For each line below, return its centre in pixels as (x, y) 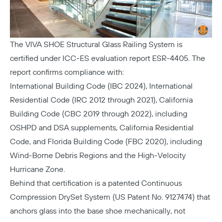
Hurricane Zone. (37, 170)
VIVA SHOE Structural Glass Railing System (99, 45)
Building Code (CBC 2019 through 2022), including (99, 114)
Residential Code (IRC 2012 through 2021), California (101, 100)
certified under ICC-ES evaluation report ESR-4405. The (108, 59)
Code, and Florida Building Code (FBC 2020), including (106, 142)
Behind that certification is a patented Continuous (96, 184)
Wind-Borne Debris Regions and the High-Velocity (98, 156)
